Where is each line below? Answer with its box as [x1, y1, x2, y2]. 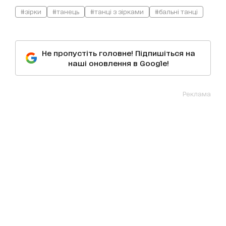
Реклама [183, 90, 211, 98]
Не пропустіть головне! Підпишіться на [42, 48, 195, 58]
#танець [52, 8, 79, 16]
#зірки [21, 8, 41, 16]
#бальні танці [155, 8, 198, 16]
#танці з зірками [90, 8, 144, 16]
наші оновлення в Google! [68, 59, 169, 68]
